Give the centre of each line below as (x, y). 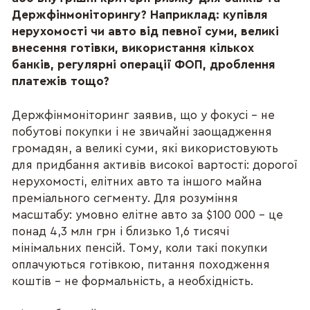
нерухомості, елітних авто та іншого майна (137, 181)
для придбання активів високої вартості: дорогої (155, 165)
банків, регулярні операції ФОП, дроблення (144, 65)
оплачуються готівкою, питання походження (141, 264)
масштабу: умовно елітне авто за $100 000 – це (148, 215)
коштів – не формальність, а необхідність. (133, 281)
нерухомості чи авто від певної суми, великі (146, 32)
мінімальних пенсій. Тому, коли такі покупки (140, 248)
